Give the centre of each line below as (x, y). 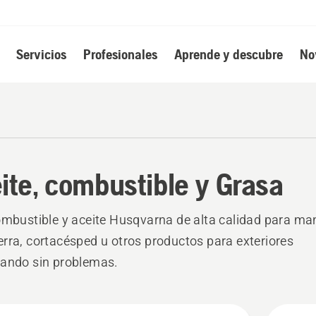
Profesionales (120, 54)
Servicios (41, 54)
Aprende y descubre (228, 54)
